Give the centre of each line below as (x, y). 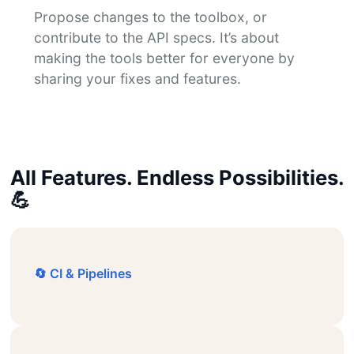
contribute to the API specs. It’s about (156, 37)
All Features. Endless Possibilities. (177, 177)
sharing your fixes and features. (137, 78)
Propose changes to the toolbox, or (150, 17)
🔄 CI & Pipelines (83, 273)
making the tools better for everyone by (164, 58)
